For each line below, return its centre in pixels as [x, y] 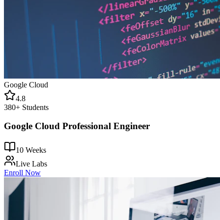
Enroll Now [22, 173]
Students [34, 107]
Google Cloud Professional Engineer [77, 126]
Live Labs [31, 164]
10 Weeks [31, 150]
